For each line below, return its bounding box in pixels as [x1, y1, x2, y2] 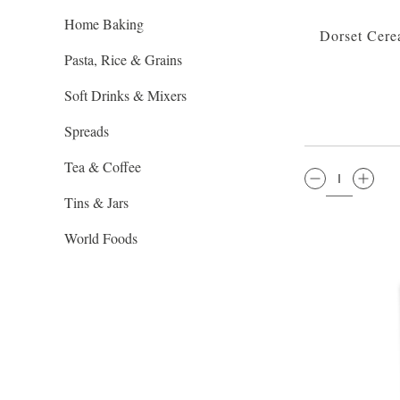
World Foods [64, 229, 137, 247]
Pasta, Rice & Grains [64, 50, 182, 69]
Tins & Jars [64, 193, 129, 212]
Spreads [64, 121, 109, 140]
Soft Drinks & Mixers [64, 86, 187, 104]
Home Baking [64, 14, 144, 33]
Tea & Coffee [64, 157, 141, 176]
